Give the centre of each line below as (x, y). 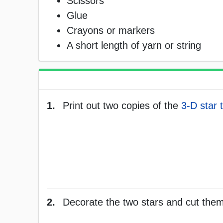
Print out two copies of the (122, 106)
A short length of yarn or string (134, 46)
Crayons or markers (111, 31)
